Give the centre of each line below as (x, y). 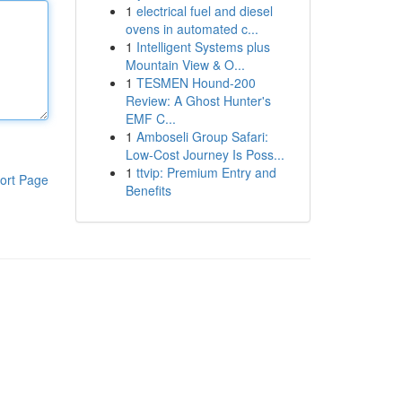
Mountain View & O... (185, 65)
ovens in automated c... (192, 29)
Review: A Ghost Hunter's (198, 100)
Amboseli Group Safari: (202, 136)
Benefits (148, 190)
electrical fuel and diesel (204, 11)
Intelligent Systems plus (203, 47)
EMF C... (150, 118)
